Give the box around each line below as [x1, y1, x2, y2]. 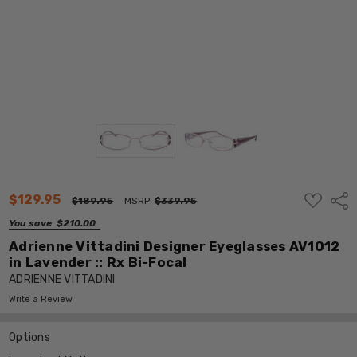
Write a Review [9, 293, 73, 304]
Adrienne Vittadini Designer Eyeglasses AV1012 [9, 237, 340, 254]
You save [9, 217, 53, 229]
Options [9, 330, 50, 344]
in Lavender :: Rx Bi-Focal [9, 253, 187, 270]
